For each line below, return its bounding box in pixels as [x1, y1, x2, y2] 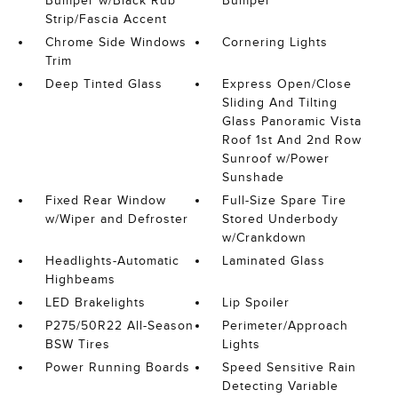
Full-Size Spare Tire [222, 194, 347, 207]
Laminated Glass [222, 254, 326, 267]
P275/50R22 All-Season [44, 319, 194, 332]
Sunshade [222, 171, 285, 184]
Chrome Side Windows [44, 36, 187, 49]
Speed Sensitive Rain [222, 361, 357, 374]
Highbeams [44, 273, 115, 286]
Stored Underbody [222, 212, 339, 226]
